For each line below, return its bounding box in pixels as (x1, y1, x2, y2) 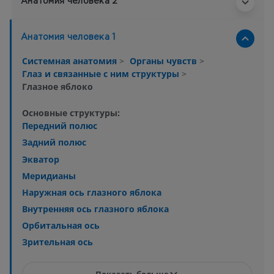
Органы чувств (130, 55, 199, 67)
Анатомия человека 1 (21, 34, 116, 42)
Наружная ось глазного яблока (22, 186, 161, 198)
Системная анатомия (22, 55, 119, 67)
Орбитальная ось (22, 220, 100, 232)
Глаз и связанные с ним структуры (22, 68, 182, 80)
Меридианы (22, 169, 76, 182)
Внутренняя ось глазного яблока (22, 203, 169, 215)
